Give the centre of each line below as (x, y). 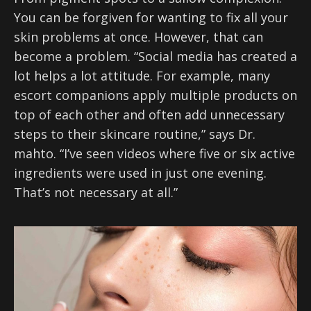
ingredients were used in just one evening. (140, 173)
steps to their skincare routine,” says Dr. (135, 134)
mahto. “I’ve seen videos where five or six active (154, 153)
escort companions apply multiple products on (155, 95)
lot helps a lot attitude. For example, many (142, 76)
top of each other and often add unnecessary (149, 115)
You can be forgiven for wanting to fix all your (151, 17)
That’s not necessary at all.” (96, 192)
